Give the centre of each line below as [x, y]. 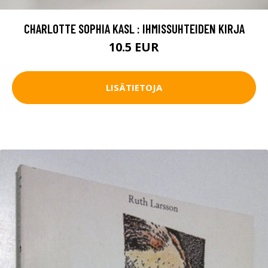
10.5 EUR [134, 47]
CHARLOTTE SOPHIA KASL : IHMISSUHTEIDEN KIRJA [134, 28]
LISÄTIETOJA [134, 88]
